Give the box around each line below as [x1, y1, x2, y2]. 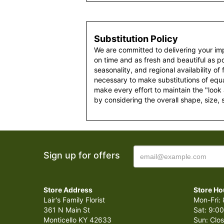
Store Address [43, 185, 92, 194]
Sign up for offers [43, 150, 120, 160]
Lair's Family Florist [43, 195, 105, 204]
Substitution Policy [94, 33, 178, 44]
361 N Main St [43, 205, 90, 214]
